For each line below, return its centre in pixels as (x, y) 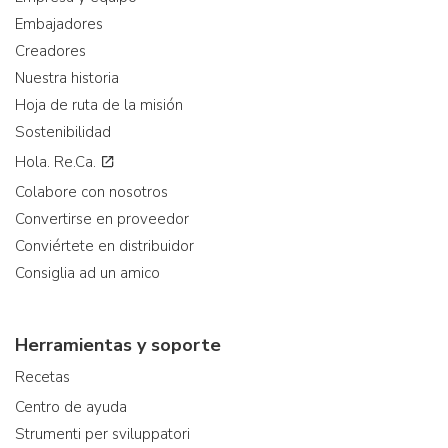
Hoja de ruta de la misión (99, 105)
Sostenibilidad (63, 132)
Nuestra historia (67, 78)
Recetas (42, 377)
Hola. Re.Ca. (57, 162)
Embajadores (59, 24)
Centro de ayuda (71, 407)
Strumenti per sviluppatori (102, 434)
